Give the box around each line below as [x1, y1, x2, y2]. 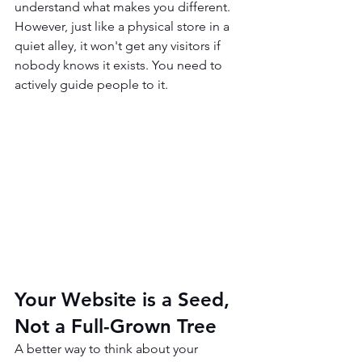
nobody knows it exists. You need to [15, 57, 225, 73]
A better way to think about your [15, 341, 201, 357]
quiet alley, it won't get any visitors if [15, 38, 224, 53]
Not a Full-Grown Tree [15, 314, 217, 339]
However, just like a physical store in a [15, 19, 233, 34]
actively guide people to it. [15, 77, 168, 92]
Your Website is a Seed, [15, 288, 235, 312]
